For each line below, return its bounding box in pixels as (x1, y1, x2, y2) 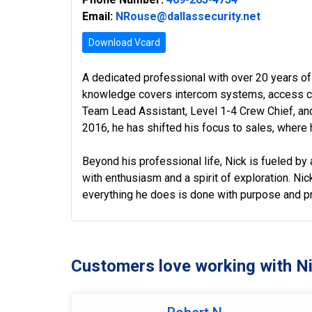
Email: (82, 9, 113, 23)
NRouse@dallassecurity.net (116, 9, 260, 23)
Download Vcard (88, 36, 160, 48)
